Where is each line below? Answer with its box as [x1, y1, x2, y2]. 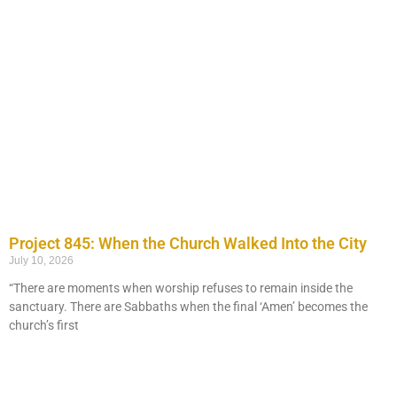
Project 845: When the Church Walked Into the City [9, 234, 367, 253]
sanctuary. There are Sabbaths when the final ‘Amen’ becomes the [9, 300, 368, 314]
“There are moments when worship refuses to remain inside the [9, 281, 353, 295]
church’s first [9, 318, 79, 332]
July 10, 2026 [9, 254, 74, 267]
